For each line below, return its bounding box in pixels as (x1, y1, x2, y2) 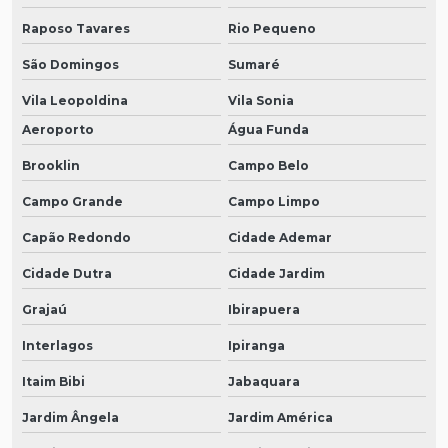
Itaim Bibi (22, 373, 85, 389)
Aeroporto (22, 121, 94, 137)
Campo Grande (22, 193, 123, 209)
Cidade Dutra (22, 265, 112, 281)
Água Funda (227, 121, 309, 137)
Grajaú (22, 301, 67, 317)
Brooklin (22, 157, 80, 173)
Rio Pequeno (227, 20, 316, 36)
